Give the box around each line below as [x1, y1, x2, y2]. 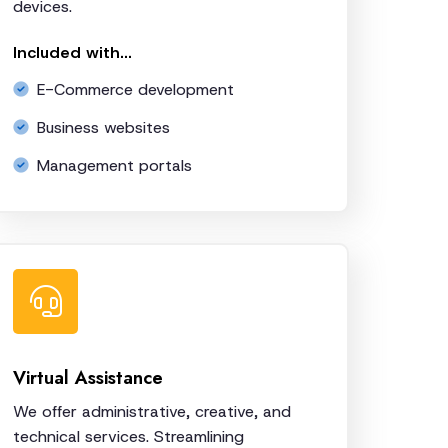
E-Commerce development [37, 78, 234, 100]
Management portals [37, 154, 192, 176]
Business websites [37, 116, 170, 138]
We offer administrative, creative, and [13, 400, 291, 422]
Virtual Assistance [13, 363, 163, 391]
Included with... [13, 41, 132, 63]
